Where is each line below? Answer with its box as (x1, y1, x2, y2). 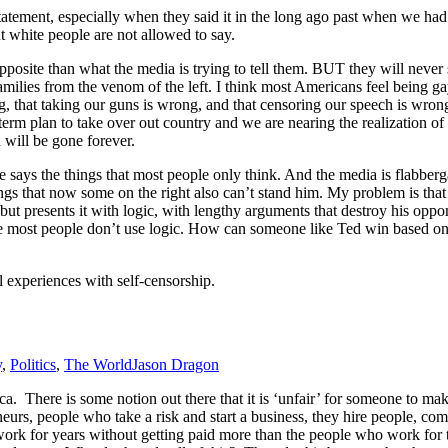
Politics (10, 356, 56, 374)
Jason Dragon (132, 356, 219, 374)
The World (64, 356, 132, 374)
